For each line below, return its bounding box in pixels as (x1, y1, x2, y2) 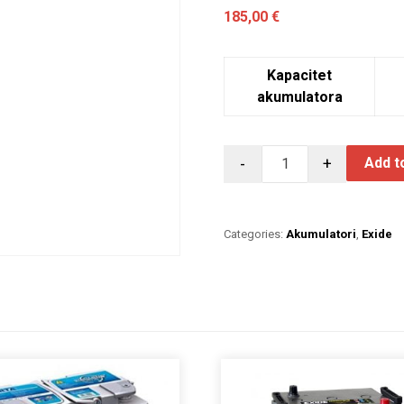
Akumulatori (286, 226, 357, 241)
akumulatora (256, 87, 343, 106)
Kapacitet (267, 66, 333, 84)
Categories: (224, 226, 287, 241)
